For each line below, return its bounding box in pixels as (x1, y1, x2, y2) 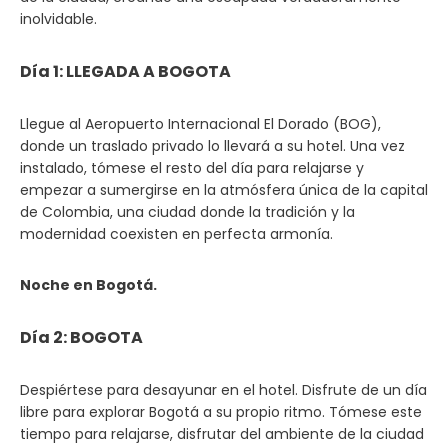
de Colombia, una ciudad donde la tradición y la (20, 202, 355, 222)
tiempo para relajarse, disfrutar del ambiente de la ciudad (20, 424, 424, 444)
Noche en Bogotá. (20, 275, 157, 295)
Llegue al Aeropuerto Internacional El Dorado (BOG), (20, 114, 381, 134)
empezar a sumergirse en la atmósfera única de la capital (20, 180, 428, 200)
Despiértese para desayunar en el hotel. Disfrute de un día (20, 380, 427, 400)
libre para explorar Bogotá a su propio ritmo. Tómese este (20, 402, 422, 422)
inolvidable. (20, 9, 97, 29)
